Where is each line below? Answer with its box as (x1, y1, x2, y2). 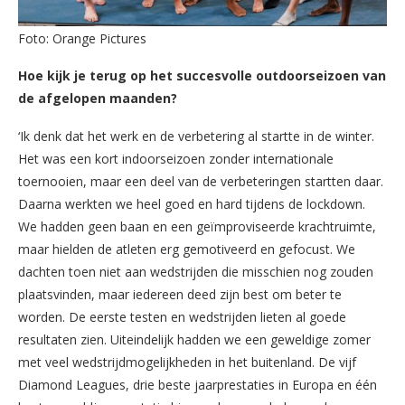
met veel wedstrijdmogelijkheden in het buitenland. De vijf (18, 353, 356, 371)
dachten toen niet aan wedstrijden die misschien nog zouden (18, 262, 373, 280)
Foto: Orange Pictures (18, 29, 146, 47)
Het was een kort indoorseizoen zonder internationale (18, 149, 334, 167)
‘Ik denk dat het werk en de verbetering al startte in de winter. (18, 127, 374, 145)
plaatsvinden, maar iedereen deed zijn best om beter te (18, 285, 342, 303)
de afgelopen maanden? (18, 89, 177, 107)
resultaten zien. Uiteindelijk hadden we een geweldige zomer (18, 330, 371, 348)
